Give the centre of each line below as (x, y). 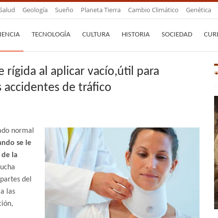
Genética (199, 10)
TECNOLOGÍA (51, 35)
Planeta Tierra (101, 10)
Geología (35, 10)
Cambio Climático (153, 10)
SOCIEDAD (177, 35)
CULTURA (96, 35)
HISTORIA (136, 35)
